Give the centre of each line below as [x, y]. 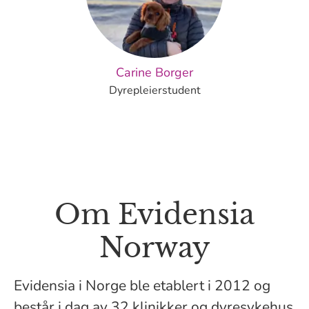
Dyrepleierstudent [154, 90]
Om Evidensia [154, 215]
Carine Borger [154, 72]
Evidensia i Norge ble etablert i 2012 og [142, 286]
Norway [154, 248]
